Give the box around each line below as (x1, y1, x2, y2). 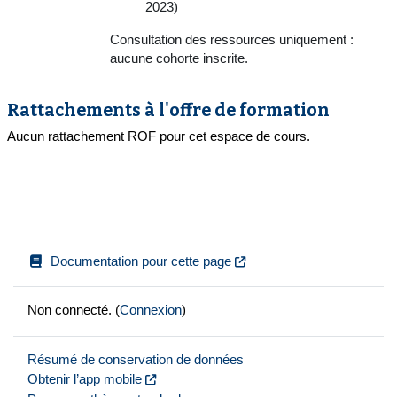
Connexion (120, 303, 182, 318)
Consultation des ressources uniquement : (110, 32, 354, 47)
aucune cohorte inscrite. (110, 51, 248, 66)
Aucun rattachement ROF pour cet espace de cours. (7, 128, 310, 144)
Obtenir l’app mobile (27, 372, 142, 387)
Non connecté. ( (27, 303, 120, 318)
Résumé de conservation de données (27, 352, 244, 367)
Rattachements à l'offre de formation (7, 99, 330, 121)
